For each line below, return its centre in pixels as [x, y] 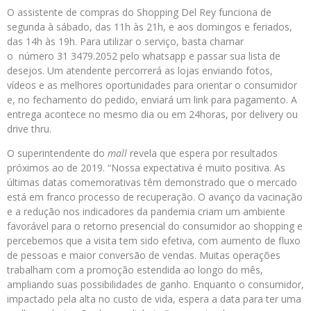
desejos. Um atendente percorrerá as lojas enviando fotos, [140, 71]
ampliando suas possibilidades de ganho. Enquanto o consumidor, [155, 285]
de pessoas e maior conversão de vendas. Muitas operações [144, 255]
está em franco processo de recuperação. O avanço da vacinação [155, 197]
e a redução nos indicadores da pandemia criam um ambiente [146, 212]
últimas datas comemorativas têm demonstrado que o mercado [152, 183]
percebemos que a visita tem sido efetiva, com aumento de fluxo [154, 241]
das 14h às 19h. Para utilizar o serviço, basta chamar [125, 42]
